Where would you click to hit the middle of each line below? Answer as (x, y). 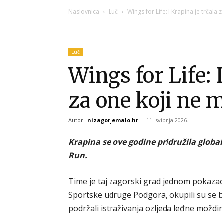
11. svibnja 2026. (167, 120)
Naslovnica (84, 12)
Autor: (77, 120)
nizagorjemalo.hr (113, 120)
